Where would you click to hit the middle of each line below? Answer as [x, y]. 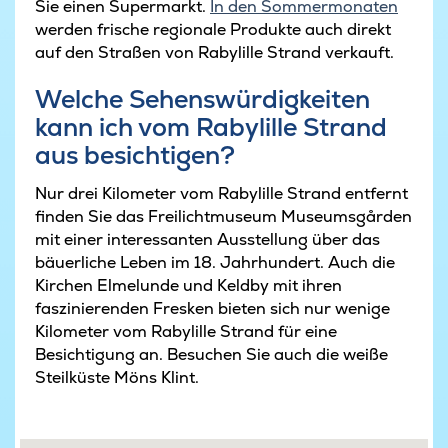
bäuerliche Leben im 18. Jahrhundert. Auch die [215, 262]
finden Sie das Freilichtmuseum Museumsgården [223, 216]
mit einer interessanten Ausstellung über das [207, 239]
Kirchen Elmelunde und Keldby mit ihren [188, 285]
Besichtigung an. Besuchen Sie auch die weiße [211, 354]
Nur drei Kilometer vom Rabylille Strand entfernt [221, 193]
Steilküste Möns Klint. [117, 377]
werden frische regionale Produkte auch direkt [213, 30]
